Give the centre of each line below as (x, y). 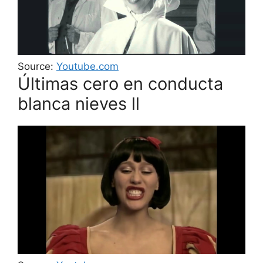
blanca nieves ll (79, 104)
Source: (37, 67)
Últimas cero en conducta (120, 84)
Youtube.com (87, 67)
